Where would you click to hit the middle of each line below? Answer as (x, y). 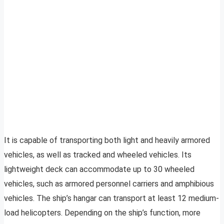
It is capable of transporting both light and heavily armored (107, 140)
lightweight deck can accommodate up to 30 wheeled (99, 169)
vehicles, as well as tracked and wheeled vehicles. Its (98, 155)
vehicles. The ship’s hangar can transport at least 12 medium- (111, 198)
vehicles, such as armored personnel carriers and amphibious (109, 184)
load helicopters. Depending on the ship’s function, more (102, 213)
